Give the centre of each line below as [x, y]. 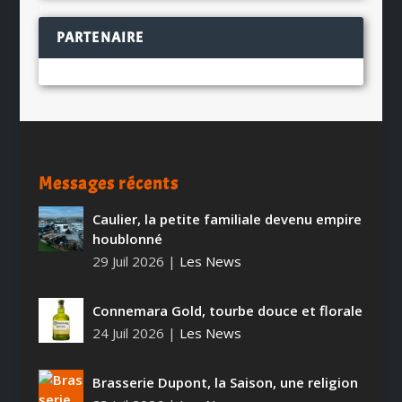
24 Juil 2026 [128, 333]
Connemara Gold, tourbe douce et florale [227, 311]
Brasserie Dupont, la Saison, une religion [225, 383]
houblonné [127, 239]
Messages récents [108, 184]
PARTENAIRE [100, 38]
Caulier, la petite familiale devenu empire [227, 219]
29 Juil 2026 [128, 262]
